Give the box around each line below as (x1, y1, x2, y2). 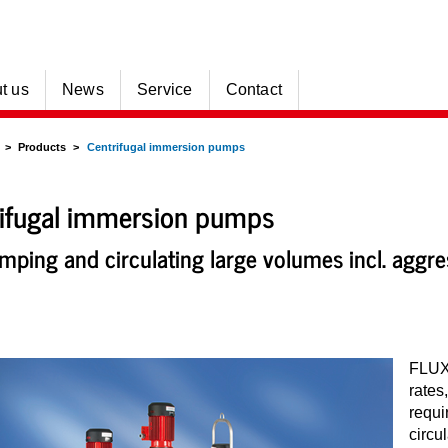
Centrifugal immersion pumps (86, 141, 245, 153)
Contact (225, 81, 283, 98)
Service (136, 81, 193, 98)
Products (18, 141, 67, 153)
